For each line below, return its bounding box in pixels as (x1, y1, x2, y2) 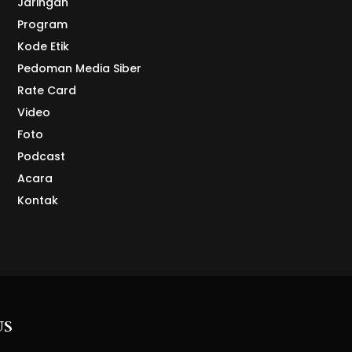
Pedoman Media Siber (16, 60, 141, 77)
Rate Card (16, 82, 76, 99)
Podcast (16, 148, 65, 165)
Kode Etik (16, 38, 69, 55)
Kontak (16, 192, 58, 209)
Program (16, 16, 68, 33)
